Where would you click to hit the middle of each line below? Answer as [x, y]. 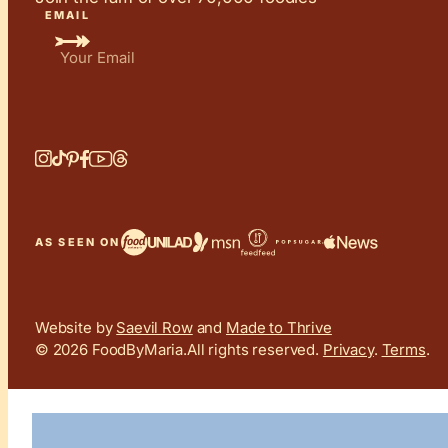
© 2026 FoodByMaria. [111, 349]
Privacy [348, 349]
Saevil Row [154, 327]
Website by [75, 327]
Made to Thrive [278, 327]
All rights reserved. [255, 349]
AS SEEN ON [77, 242]
